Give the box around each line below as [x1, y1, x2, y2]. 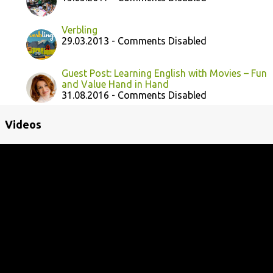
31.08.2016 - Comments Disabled [62, 90, 207, 101]
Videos [5, 118, 41, 130]
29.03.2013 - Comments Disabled [62, 35, 207, 46]
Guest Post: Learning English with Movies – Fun [62, 68, 267, 79]
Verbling [62, 24, 97, 35]
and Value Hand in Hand [62, 79, 169, 90]
